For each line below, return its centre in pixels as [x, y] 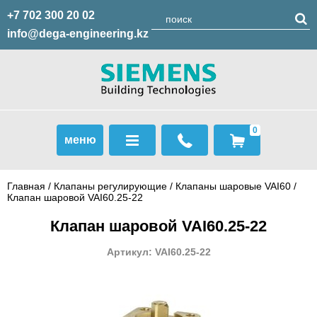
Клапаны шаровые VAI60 [235, 186]
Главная [26, 186]
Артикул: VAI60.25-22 [158, 252]
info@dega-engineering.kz [78, 34]
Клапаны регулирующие [110, 186]
